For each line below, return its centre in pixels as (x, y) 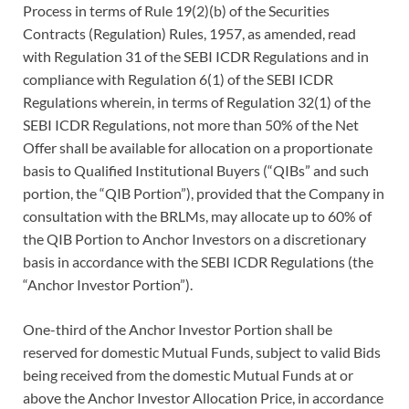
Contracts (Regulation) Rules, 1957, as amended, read (189, 33)
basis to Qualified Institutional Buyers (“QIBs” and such (196, 170)
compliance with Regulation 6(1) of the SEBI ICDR (178, 79)
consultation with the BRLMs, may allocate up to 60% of (197, 215)
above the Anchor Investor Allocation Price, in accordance (203, 397)
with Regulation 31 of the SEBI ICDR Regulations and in (196, 56)
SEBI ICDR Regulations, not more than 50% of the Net (191, 124)
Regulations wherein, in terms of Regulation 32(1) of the (197, 101)
